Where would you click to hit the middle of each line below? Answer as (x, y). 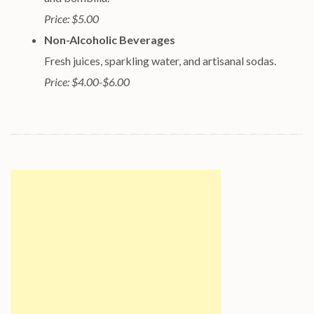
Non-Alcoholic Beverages (110, 40)
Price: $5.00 (71, 19)
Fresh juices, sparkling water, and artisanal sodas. (160, 61)
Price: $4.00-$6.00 (87, 82)
